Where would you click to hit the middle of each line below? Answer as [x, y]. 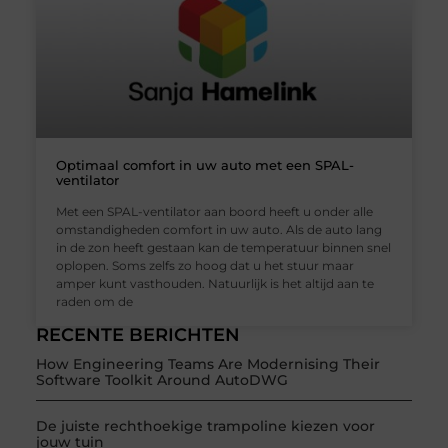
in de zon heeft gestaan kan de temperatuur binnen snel [223, 248]
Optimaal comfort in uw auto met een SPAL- [204, 165]
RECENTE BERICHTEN [137, 335]
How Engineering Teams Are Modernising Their [207, 364]
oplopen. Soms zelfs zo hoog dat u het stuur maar [204, 266]
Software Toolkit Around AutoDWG [161, 380]
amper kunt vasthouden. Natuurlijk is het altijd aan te [214, 284]
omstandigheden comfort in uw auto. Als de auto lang [218, 230]
